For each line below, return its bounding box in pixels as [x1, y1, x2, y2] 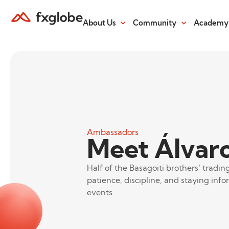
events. [87, 187, 114, 197]
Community [133, 18, 176, 28]
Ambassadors [87, 127, 139, 137]
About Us [83, 18, 116, 28]
